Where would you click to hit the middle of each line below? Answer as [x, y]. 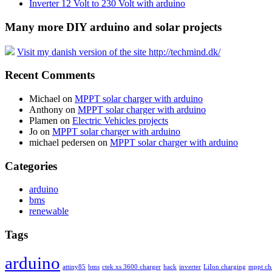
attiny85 [74, 267]
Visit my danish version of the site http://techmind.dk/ [119, 52]
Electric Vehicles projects [120, 120]
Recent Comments [50, 75]
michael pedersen [62, 142]
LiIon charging [225, 267]
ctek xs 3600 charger [131, 267]
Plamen [43, 120]
